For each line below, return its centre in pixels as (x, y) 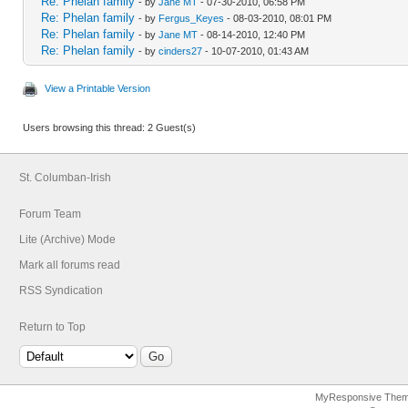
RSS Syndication (61, 290)
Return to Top (52, 326)
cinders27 (180, 51)
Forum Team (50, 214)
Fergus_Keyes (191, 18)
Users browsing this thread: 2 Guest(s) (109, 127)
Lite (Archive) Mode (67, 239)
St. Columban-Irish (65, 177)
